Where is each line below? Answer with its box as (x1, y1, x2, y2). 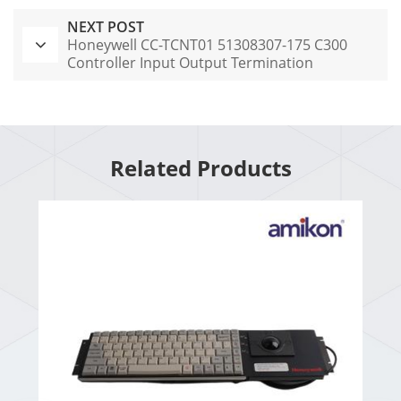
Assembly (67, 71, 132, 91)
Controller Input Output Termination (67, 53, 313, 73)
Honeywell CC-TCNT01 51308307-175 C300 (67, 35, 347, 55)
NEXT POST (67, 17, 144, 38)
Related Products (109, 153, 292, 183)
